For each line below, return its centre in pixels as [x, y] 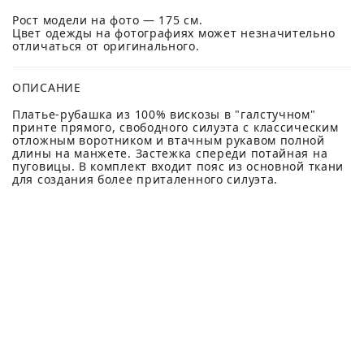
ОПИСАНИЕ [47, 87]
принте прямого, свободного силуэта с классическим [175, 127]
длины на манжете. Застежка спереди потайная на [170, 153]
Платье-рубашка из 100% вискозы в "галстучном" [164, 114]
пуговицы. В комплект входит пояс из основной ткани [178, 166]
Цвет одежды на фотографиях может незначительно [174, 33]
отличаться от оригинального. [106, 46]
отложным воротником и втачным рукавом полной [169, 140]
